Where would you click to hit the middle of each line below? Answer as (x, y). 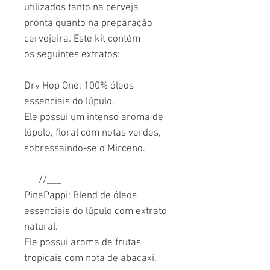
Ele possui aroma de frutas (83, 243)
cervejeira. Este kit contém (82, 39)
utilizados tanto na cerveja (81, 8)
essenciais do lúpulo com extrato (96, 211)
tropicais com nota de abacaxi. (90, 258)
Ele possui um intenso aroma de (94, 117)
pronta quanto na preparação (88, 23)
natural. (41, 227)
